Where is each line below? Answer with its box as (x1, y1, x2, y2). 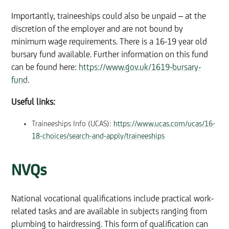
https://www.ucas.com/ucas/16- (113, 120, 216, 128)
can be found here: (11, 62, 79, 73)
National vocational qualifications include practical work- (11, 194, 214, 204)
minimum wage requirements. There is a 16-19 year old (11, 37, 208, 47)
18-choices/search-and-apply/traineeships (32, 132, 165, 141)
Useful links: (11, 97, 56, 107)
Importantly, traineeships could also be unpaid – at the (11, 11, 207, 21)
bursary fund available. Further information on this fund (11, 50, 209, 60)
